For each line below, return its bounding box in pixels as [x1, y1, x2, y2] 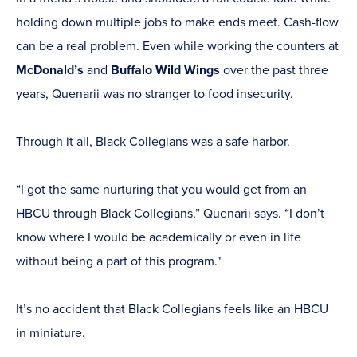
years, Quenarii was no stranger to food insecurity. [16, 86, 293, 103]
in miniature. [16, 325, 85, 342]
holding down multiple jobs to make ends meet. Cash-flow [16, 14, 339, 31]
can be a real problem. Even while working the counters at [16, 38, 339, 55]
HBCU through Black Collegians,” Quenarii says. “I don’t [16, 206, 324, 222]
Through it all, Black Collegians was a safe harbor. [16, 134, 290, 151]
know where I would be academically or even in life [16, 229, 301, 246]
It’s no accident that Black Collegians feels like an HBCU [16, 301, 328, 318]
